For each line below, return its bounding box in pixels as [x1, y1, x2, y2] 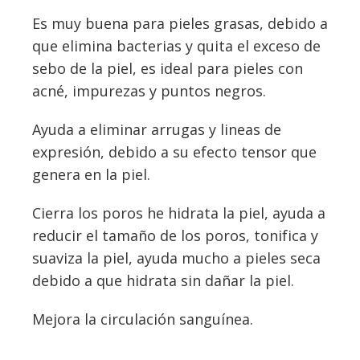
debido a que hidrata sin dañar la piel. [32, 271, 294, 291]
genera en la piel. [32, 165, 150, 185]
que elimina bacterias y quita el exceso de [32, 36, 321, 56]
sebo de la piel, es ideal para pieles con [32, 59, 303, 79]
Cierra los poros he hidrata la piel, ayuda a [32, 203, 325, 223]
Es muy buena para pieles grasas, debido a [32, 14, 328, 34]
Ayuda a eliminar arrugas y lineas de [32, 120, 281, 140]
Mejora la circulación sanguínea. [32, 309, 253, 329]
